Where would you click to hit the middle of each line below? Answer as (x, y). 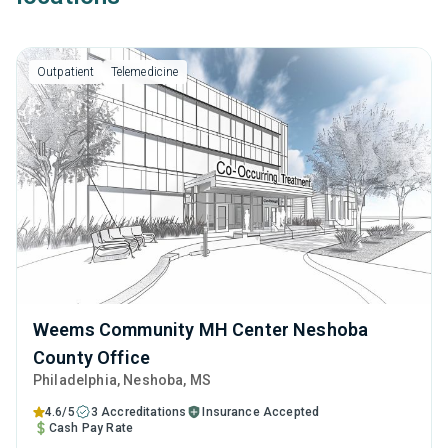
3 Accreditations (138, 412)
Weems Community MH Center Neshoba (201, 329)
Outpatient (66, 72)
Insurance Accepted (261, 412)
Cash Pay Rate (91, 428)
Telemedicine (144, 72)
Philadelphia (75, 380)
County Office (92, 357)
